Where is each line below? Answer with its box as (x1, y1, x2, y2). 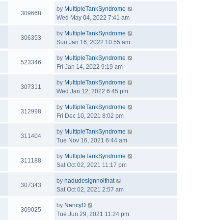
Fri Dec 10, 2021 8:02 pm (56, 112, 124, 119)
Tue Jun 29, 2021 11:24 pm (56, 211, 129, 218)
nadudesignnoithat (64, 177, 114, 184)
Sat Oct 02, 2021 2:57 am (56, 186, 124, 193)
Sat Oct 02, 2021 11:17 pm (56, 162, 127, 168)
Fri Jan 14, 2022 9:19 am (56, 63, 123, 70)
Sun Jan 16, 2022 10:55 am (56, 39, 130, 46)
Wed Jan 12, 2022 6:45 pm (56, 88, 128, 95)
